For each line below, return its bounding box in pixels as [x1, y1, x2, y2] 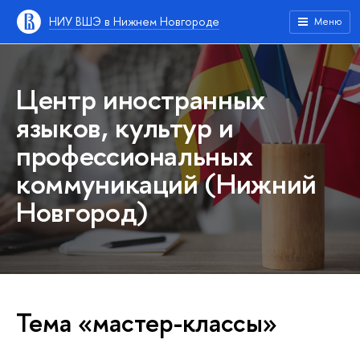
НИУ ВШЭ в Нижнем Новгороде [49, 14, 219, 29]
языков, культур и [16, 108, 235, 146]
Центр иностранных [16, 80, 266, 118]
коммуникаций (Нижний [16, 165, 317, 202]
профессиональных [16, 137, 253, 174]
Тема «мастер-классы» [16, 305, 277, 340]
